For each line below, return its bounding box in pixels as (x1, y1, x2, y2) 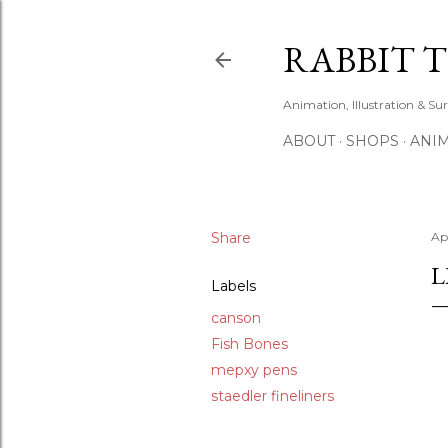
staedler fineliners (211, 387, 334, 405)
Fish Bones (211, 335, 288, 353)
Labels (211, 277, 256, 295)
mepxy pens (211, 361, 297, 379)
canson (211, 309, 261, 327)
